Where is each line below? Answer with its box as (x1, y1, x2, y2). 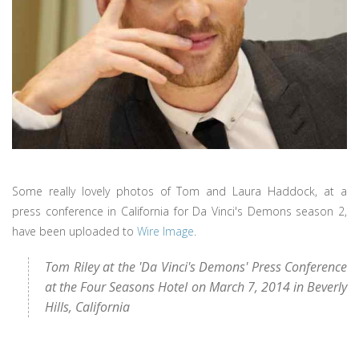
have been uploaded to (12, 224, 137, 239)
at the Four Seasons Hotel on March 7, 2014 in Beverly (45, 278, 347, 296)
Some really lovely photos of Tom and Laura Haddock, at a (12, 184, 347, 199)
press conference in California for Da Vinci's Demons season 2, (12, 204, 347, 219)
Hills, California (45, 298, 130, 316)
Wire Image (137, 224, 194, 239)
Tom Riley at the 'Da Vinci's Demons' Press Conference (45, 258, 347, 276)
